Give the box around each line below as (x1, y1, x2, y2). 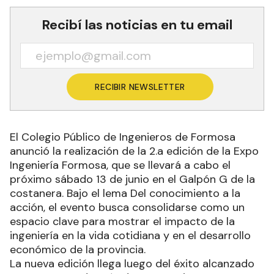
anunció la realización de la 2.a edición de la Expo (10, 143, 259, 158)
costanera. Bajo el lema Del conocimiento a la (10, 185, 240, 201)
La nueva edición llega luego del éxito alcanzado (10, 256, 254, 271)
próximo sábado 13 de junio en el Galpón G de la (10, 171, 255, 187)
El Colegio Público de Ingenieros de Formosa (10, 129, 235, 144)
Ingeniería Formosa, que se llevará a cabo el (10, 157, 231, 172)
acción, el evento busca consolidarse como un (10, 199, 245, 215)
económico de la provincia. (10, 242, 146, 257)
